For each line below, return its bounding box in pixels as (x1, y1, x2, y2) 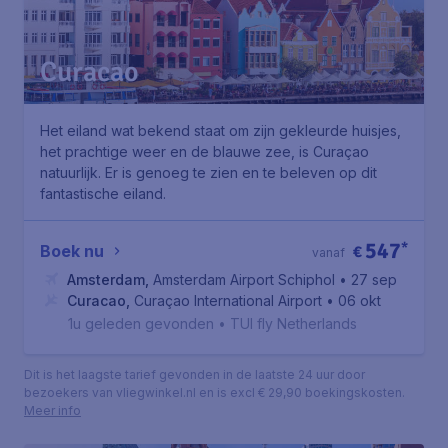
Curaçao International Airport (134, 292, 322, 309)
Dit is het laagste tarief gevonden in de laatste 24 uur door (24, 367, 365, 382)
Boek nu (40, 241, 104, 261)
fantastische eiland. (40, 185, 166, 202)
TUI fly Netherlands (230, 315, 357, 332)
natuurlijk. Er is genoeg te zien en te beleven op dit (40, 164, 377, 181)
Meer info (24, 403, 81, 418)
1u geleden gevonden (68, 315, 214, 332)
